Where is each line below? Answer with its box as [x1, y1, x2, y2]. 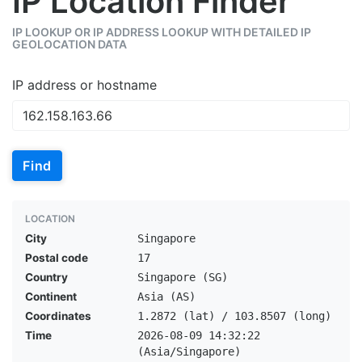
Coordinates [25, 309, 91, 322]
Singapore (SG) [137, 271, 228, 284]
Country [25, 271, 68, 284]
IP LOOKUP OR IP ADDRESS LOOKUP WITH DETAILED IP [12, 25, 311, 39]
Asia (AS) [137, 290, 196, 303]
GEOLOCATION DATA [12, 37, 127, 51]
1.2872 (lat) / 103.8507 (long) [137, 309, 331, 322]
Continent [25, 290, 77, 303]
